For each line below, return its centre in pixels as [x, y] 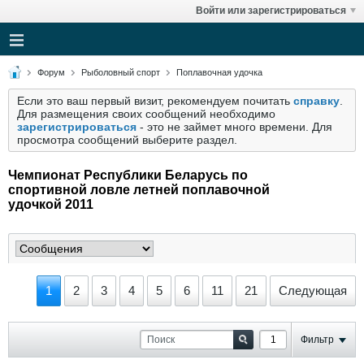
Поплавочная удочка [219, 72]
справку [316, 101]
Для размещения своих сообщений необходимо [146, 114]
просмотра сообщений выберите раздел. [127, 140]
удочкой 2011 [51, 204]
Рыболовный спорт [121, 72]
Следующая [313, 290]
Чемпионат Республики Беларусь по [128, 175]
